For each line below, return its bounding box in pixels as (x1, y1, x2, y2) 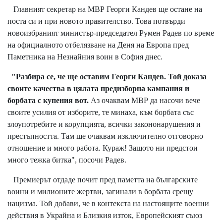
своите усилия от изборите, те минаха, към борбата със (7, 108, 194, 116)
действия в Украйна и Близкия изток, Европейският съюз (7, 211, 202, 220)
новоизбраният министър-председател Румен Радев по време (7, 28, 214, 37)
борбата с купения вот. (7, 96, 89, 105)
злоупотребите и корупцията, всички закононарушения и (7, 119, 201, 128)
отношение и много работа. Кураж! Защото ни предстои (7, 143, 198, 152)
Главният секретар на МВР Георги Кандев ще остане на (7, 4, 202, 13)
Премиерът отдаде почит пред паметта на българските (7, 175, 198, 184)
